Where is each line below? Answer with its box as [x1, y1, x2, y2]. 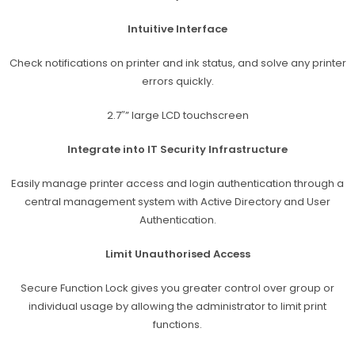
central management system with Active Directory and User [25, 193, 330, 209]
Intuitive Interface [128, 21, 227, 36]
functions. [153, 316, 202, 332]
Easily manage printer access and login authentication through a [11, 175, 344, 191]
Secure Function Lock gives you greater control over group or [21, 280, 334, 296]
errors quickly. [141, 73, 214, 89]
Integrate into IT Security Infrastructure [67, 141, 288, 157]
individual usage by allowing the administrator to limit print [29, 298, 326, 314]
